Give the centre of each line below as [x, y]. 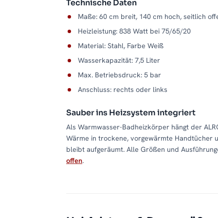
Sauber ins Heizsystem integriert [131, 113]
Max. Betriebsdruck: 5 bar [119, 75]
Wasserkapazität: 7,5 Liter [119, 60]
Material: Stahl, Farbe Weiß [121, 46]
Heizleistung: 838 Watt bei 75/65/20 [134, 31]
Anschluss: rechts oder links [123, 90]
